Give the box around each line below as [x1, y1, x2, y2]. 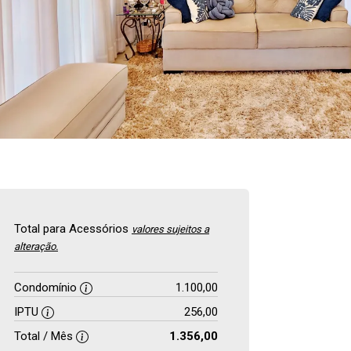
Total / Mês [14, 329, 76, 343]
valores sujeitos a [132, 223, 209, 235]
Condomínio [14, 280, 80, 295]
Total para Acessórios [14, 222, 132, 236]
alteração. [14, 241, 58, 252]
